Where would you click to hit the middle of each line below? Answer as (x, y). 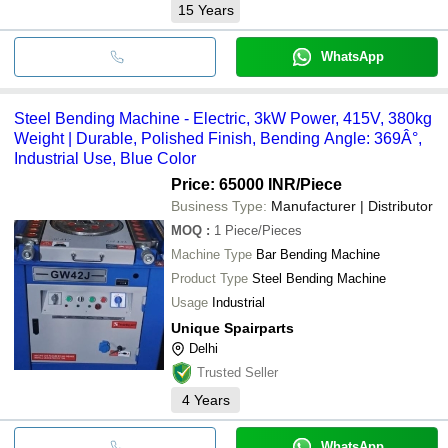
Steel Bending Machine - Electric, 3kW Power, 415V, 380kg (223, 118)
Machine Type (211, 254)
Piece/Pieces (263, 230)
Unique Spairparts (232, 327)
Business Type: (219, 205)
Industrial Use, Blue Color (105, 158)
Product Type (209, 278)
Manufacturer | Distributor (352, 205)
